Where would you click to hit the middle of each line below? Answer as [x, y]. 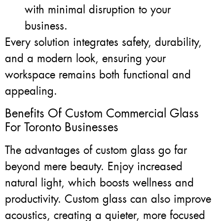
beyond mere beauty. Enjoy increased [94, 166]
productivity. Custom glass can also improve [108, 199]
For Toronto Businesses [62, 127]
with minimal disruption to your [98, 10]
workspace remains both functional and [98, 75]
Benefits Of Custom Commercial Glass [102, 113]
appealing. [31, 91]
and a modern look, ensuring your [85, 59]
